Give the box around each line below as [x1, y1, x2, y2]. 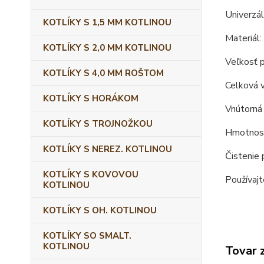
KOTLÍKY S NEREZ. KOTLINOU [43, 143, 172, 155]
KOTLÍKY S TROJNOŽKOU [43, 118, 153, 130]
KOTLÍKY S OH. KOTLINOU [43, 204, 157, 216]
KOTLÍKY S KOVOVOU [43, 169, 138, 180]
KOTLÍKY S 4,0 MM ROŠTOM [43, 67, 164, 79]
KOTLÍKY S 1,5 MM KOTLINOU [43, 16, 171, 28]
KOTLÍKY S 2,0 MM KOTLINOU [43, 42, 171, 54]
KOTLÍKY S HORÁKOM [43, 93, 138, 104]
